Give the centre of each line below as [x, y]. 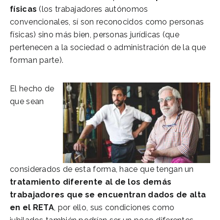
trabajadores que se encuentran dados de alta [108, 194]
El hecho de [32, 88]
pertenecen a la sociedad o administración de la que [108, 47]
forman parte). [37, 60]
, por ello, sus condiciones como [114, 207]
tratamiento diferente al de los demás [91, 182]
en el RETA [32, 207]
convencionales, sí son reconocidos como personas [107, 22]
